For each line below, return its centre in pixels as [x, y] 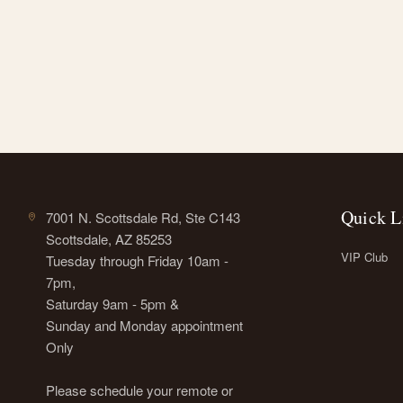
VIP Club [364, 256]
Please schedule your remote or [139, 390]
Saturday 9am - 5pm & [112, 303]
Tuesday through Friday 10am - [137, 260]
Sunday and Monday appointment [144, 325]
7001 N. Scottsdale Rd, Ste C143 [143, 217]
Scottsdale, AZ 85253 [108, 238]
